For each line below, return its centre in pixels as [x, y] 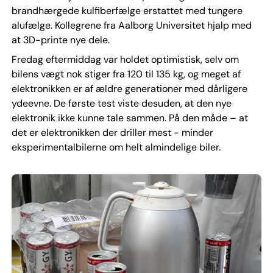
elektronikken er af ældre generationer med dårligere [129, 88]
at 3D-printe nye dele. [60, 40]
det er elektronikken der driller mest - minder [112, 132]
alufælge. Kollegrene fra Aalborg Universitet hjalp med [131, 25]
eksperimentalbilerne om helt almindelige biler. [116, 147]
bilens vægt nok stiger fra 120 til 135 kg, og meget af [126, 74]
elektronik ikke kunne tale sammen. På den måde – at [129, 118]
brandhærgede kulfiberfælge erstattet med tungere [127, 10]
